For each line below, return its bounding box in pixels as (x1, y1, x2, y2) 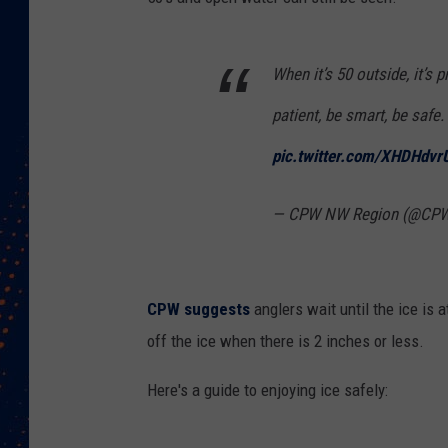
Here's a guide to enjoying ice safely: (147, 380, 388, 401)
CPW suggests (147, 299, 254, 320)
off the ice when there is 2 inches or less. (147, 331, 424, 352)
